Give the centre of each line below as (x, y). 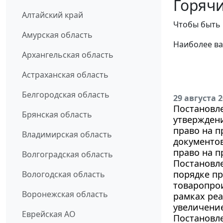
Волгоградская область (67, 155)
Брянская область (57, 115)
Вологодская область (63, 174)
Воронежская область (65, 194)
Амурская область (57, 35)
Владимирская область (67, 135)
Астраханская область (65, 75)
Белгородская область (66, 95)
